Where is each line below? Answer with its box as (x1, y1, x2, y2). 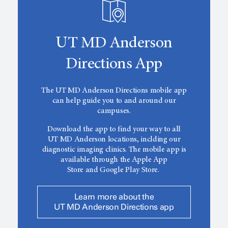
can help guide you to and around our (52, 97, 176, 105)
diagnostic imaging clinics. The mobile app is (42, 146, 186, 154)
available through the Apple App (61, 156, 167, 164)
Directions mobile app (113, 87, 187, 95)
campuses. (97, 107, 131, 116)
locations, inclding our (107, 135, 181, 144)
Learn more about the (74, 192, 154, 202)
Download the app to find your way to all (47, 125, 181, 134)
